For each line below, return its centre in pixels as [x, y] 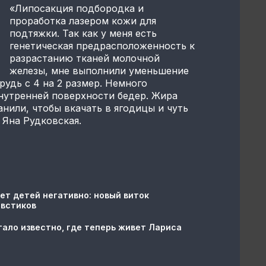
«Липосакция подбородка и [77, 8]
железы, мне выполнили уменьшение [99, 70]
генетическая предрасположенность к [102, 45]
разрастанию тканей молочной [85, 58]
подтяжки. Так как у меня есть [83, 33]
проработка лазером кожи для [83, 20]
